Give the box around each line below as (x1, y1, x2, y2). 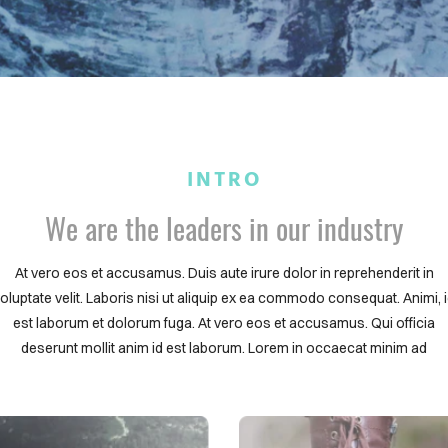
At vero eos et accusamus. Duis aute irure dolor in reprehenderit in (14, 264, 434, 282)
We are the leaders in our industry (45, 206, 403, 249)
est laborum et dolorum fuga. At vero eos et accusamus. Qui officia (13, 314, 435, 332)
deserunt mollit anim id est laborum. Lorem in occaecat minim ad (21, 339, 427, 357)
